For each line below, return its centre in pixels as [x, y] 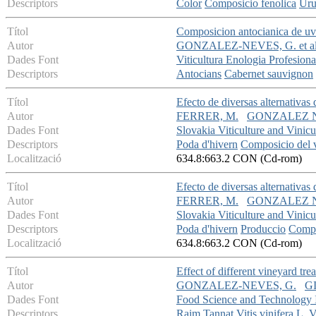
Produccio [263, 229]
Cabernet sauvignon [269, 74]
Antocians [199, 74]
